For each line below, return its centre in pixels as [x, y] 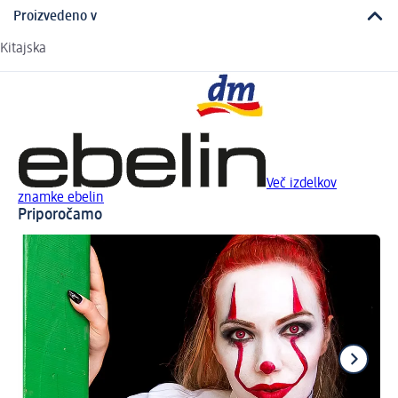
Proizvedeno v [55, 16]
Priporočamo [60, 215]
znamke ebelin [61, 198]
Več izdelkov [302, 183]
